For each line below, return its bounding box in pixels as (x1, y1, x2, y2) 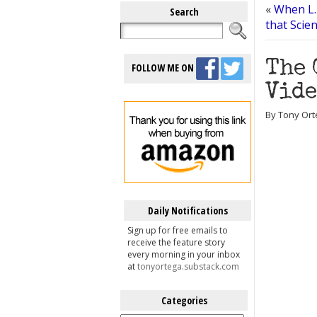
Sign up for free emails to (127, 224, 228, 236)
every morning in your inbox (127, 248, 240, 260)
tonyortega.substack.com (137, 260, 239, 272)
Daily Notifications (147, 204, 228, 217)
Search (169, 5, 199, 18)
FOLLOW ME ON (132, 60, 196, 74)
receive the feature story (127, 236, 225, 248)
